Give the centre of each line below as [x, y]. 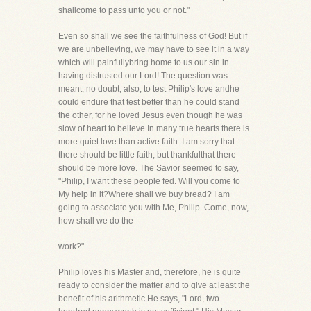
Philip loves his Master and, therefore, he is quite [150, 272]
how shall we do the [96, 221]
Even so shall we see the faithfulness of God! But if [153, 36]
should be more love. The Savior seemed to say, [149, 168]
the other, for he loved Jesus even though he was [150, 115]
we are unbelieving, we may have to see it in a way [154, 49]
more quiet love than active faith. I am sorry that [146, 142]
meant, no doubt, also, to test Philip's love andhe [149, 89]
